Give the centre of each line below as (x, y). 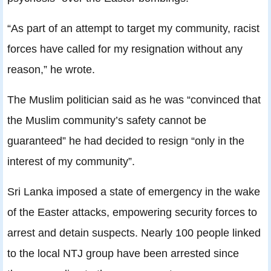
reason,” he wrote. (51, 70)
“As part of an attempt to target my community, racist (133, 28)
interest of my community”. (71, 162)
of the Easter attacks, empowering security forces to (132, 212)
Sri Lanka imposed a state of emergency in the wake (134, 192)
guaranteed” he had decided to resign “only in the (126, 141)
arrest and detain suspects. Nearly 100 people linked (134, 233)
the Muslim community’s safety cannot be (107, 120)
